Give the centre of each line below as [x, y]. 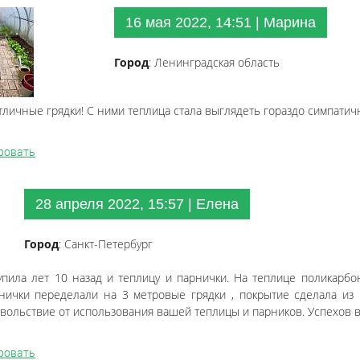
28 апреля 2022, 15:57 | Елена [137, 204]
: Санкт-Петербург [106, 244]
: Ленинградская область [214, 62]
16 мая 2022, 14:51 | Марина [221, 22]
